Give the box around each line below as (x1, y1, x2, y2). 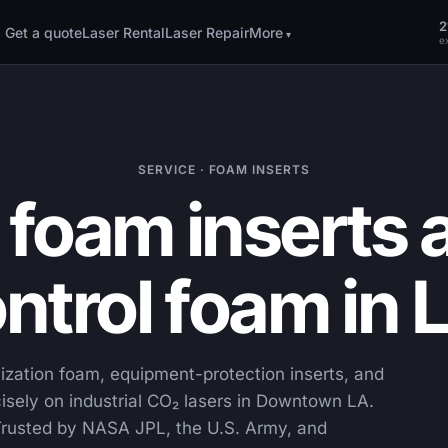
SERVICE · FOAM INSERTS (137, 162, 311, 177)
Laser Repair (165, 23, 250, 41)
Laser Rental (82, 23, 166, 41)
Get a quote (5, 23, 83, 41)
